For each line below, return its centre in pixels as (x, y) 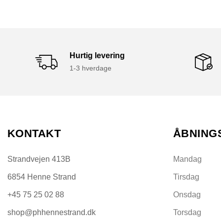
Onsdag (187, 195)
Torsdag (187, 213)
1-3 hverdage (91, 68)
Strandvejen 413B (39, 159)
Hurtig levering (97, 56)
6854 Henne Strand (42, 177)
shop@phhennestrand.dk (52, 213)
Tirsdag (186, 177)
